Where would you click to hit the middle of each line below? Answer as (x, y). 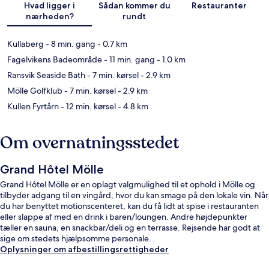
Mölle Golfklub (35, 91)
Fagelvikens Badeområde (55, 60)
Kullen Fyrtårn (33, 107)
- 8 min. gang (70, 44)
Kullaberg (26, 44)
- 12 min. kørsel (87, 107)
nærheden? (50, 17)
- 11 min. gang (128, 60)
